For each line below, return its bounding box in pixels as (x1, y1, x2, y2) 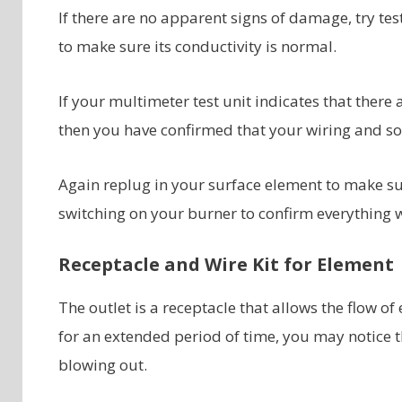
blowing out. (57, 354, 147, 375)
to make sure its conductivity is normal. (57, 36, 336, 57)
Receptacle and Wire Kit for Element (57, 251, 394, 276)
